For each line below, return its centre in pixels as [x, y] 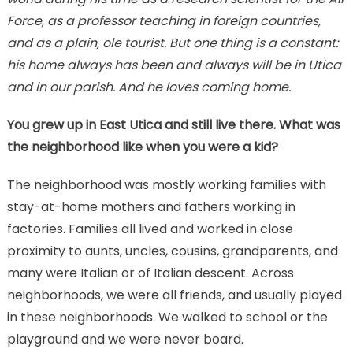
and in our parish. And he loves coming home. [149, 87]
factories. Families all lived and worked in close [150, 229]
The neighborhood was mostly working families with [166, 184]
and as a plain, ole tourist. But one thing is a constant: [172, 43]
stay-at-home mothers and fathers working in [151, 206]
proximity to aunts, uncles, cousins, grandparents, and [172, 251]
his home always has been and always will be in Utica [174, 65]
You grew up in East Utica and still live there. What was [173, 124]
